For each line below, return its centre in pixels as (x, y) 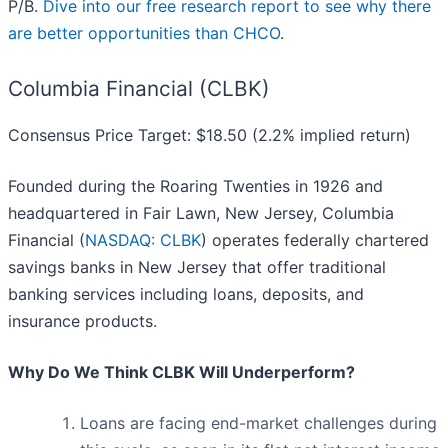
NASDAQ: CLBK (143, 240)
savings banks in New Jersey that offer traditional (197, 267)
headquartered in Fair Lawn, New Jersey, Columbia (201, 213)
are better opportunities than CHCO (144, 33)
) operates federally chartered (315, 240)
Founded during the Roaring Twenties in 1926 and (195, 186)
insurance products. (82, 321)
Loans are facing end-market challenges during (258, 423)
